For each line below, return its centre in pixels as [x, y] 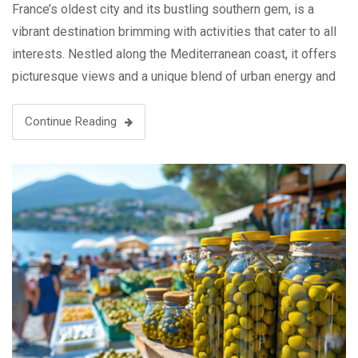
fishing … [36, 121]
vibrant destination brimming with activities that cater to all [174, 31]
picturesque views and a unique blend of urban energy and [174, 76]
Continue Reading [71, 121]
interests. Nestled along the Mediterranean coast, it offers [174, 54]
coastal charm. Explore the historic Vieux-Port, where [159, 98]
